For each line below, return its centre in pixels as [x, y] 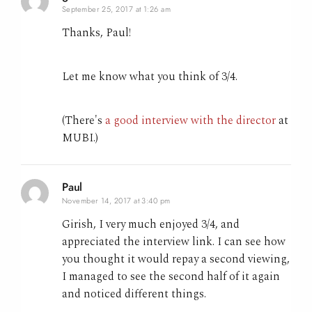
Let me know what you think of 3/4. [149, 77]
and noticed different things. [134, 294]
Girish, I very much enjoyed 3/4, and [150, 225]
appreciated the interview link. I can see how [173, 242]
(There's [83, 121]
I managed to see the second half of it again [171, 277]
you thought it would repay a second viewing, [175, 259]
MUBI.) [80, 138]
